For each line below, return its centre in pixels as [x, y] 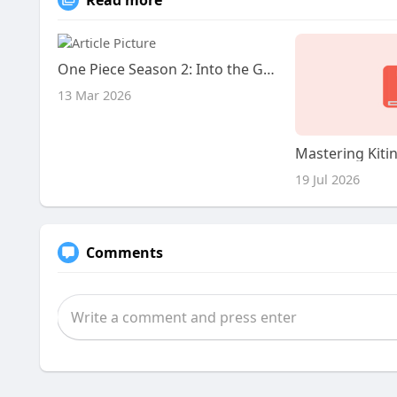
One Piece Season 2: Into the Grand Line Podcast [269, 69]
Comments [125, 253]
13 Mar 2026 [94, 95]
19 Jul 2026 [327, 179]
